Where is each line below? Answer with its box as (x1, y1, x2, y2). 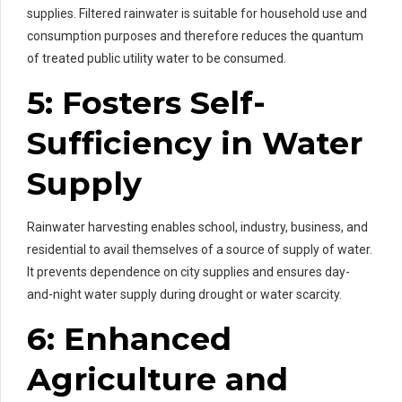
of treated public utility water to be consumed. (27, 50, 286, 66)
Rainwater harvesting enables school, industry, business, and (27, 219, 368, 234)
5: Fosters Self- (27, 83, 266, 122)
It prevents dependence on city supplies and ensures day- (27, 264, 350, 279)
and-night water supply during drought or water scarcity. (27, 286, 342, 301)
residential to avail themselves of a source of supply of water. (27, 241, 372, 257)
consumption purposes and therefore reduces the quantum (27, 28, 363, 43)
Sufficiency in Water (27, 123, 363, 162)
